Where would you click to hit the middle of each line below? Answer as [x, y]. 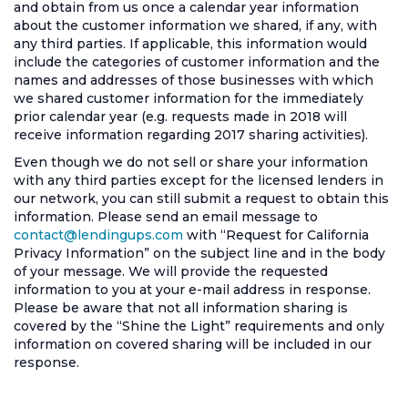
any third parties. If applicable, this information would [190, 44]
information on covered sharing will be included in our [193, 344]
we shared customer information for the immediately [189, 98]
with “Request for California [276, 235]
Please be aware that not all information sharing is [181, 308]
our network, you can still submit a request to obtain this [201, 199]
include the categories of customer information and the [197, 62]
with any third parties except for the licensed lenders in [199, 180]
